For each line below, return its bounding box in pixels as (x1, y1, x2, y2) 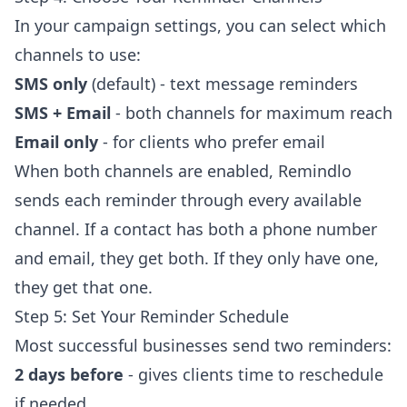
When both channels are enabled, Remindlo (15, 160, 352, 183)
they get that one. (15, 276, 153, 299)
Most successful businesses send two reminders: (15, 334, 392, 357)
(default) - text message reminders (87, 73, 358, 95)
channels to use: (15, 44, 141, 66)
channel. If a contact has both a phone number (15, 218, 377, 241)
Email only (15, 131, 98, 154)
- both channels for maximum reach (111, 102, 392, 124)
